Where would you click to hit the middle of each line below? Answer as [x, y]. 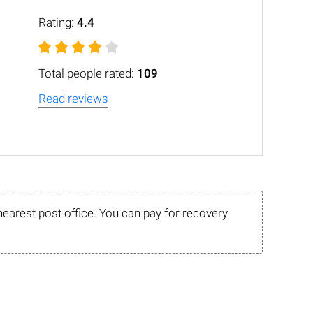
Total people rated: [88, 73]
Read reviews [73, 99]
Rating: [58, 22]
